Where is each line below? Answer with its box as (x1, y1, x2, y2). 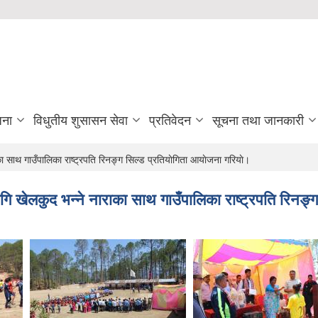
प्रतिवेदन (149, 113, 191, 128)
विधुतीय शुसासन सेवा (33, 113, 128, 128)
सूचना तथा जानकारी (212, 113, 304, 128)
